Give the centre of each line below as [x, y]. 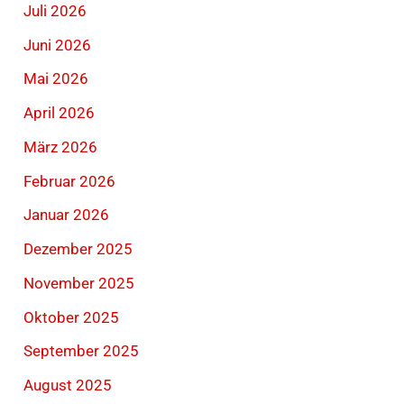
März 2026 [61, 147]
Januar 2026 [67, 215]
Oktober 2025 [72, 317]
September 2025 [82, 351]
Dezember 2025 [78, 249]
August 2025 [68, 386]
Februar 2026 [70, 181]
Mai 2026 [56, 79]
